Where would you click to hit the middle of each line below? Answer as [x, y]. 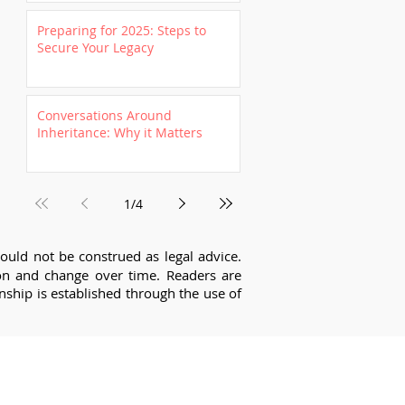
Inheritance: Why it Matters [120, 132]
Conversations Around [104, 115]
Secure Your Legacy [95, 47]
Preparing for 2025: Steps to [122, 30]
